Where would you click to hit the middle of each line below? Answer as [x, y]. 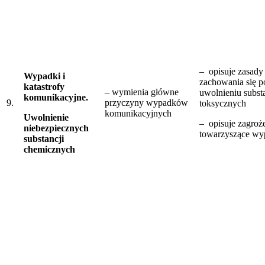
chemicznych [49, 149]
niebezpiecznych [56, 128]
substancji [44, 138]
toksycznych [223, 103]
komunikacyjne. [56, 97]
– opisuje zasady [231, 71]
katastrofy [44, 86]
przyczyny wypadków [146, 102]
